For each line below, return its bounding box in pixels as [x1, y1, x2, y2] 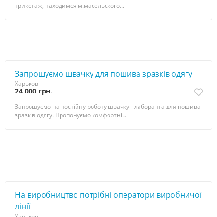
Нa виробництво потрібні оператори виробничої [15, 189, 201, 200]
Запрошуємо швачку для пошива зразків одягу [15, 68, 192, 79]
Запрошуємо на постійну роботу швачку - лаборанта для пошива [15, 102, 201, 110]
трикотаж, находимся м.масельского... [15, 1, 124, 10]
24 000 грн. [15, 86, 52, 95]
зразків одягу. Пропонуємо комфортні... [15, 111, 126, 119]
